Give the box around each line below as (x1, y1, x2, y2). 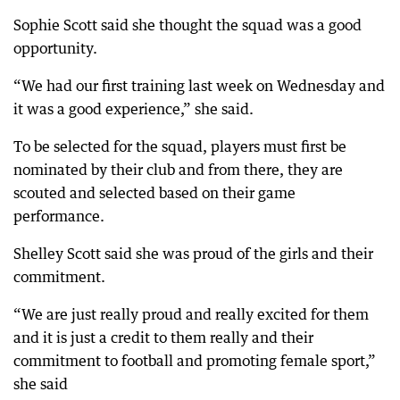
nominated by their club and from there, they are (13, 161, 343, 179)
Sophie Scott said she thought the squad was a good (13, 16, 362, 34)
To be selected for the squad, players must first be (13, 137, 346, 155)
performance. (13, 207, 104, 225)
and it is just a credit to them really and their (13, 329, 313, 346)
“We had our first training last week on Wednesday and (13, 77, 385, 95)
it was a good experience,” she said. (13, 100, 254, 118)
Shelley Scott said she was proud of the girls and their (13, 245, 373, 262)
